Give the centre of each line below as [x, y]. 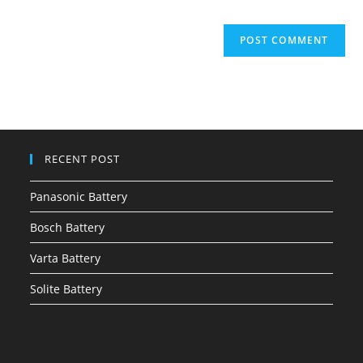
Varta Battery [66, 258]
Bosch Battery [68, 228]
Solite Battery [66, 289]
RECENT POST [83, 159]
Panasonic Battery [79, 197]
